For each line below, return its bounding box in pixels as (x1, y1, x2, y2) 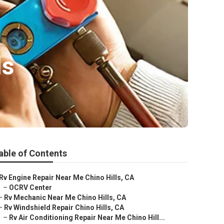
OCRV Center (9, 183, 52, 191)
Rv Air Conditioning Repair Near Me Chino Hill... (9, 213, 165, 221)
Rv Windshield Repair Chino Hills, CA (4, 203, 124, 211)
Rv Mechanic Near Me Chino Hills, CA (4, 193, 126, 201)
